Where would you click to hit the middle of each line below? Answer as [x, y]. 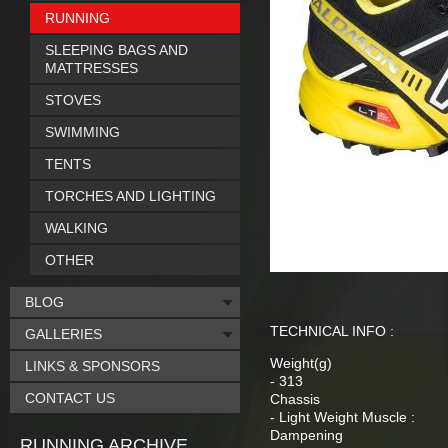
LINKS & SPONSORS [92, 366]
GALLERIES [63, 334]
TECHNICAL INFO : [332, 331]
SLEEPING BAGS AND [116, 50]
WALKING [76, 228]
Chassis [295, 399]
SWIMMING [82, 132]
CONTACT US [70, 398]
